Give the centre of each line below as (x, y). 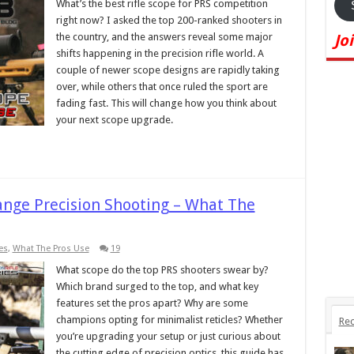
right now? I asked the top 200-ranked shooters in (169, 20)
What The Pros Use (51, 249)
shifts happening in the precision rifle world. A (160, 53)
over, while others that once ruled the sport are (162, 87)
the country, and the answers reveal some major (164, 37)
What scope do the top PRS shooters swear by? (162, 270)
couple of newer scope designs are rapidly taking (168, 70)
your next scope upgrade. (114, 120)
